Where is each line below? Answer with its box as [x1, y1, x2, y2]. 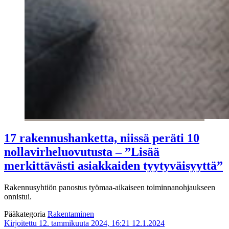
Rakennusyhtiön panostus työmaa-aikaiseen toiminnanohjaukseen [4, 182, 215, 192]
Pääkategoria [4, 209, 48, 218]
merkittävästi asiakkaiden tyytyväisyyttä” [4, 158, 223, 172]
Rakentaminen [48, 209, 94, 218]
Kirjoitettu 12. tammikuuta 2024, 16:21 [4, 218, 130, 227]
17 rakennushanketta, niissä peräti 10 [4, 131, 199, 145]
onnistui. [4, 192, 32, 201]
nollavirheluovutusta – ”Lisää [4, 145, 159, 158]
